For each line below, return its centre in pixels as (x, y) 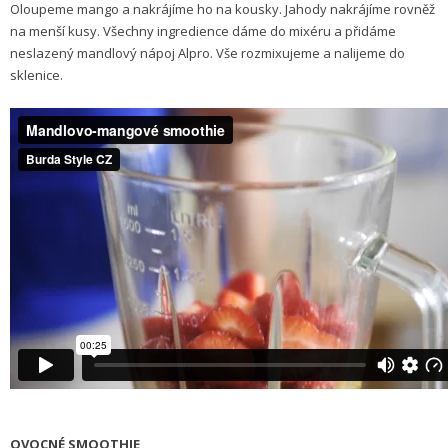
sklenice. (36, 74)
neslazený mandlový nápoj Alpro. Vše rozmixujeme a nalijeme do (207, 52)
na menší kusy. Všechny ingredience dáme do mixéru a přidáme (203, 30)
